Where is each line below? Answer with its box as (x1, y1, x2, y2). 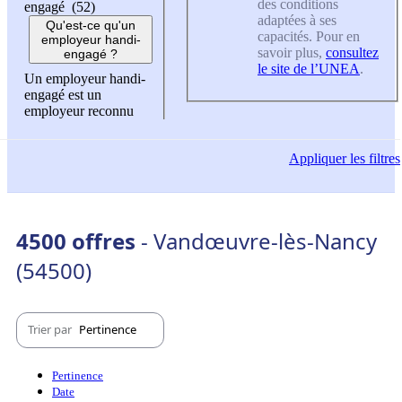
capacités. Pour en (258, 28, 360, 44)
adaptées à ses (258, 12, 336, 28)
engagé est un (24, 87, 101, 103)
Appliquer (289, 151, 346, 167)
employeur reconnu (24, 103, 134, 119)
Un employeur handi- (24, 71, 145, 87)
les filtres (346, 151, 400, 167)
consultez (326, 44, 379, 60)
